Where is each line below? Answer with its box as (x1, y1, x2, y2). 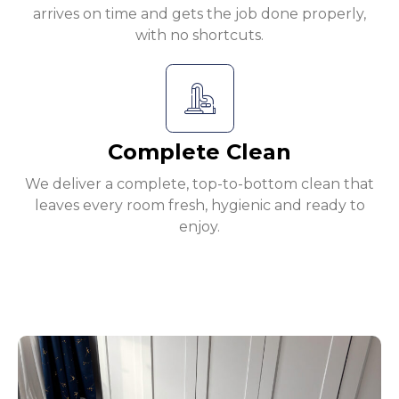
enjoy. (179, 218, 220, 236)
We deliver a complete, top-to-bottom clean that (25, 175, 374, 193)
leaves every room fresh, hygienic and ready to (34, 197, 365, 215)
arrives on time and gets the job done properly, (33, 5, 366, 23)
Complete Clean (108, 139, 291, 166)
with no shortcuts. (135, 27, 264, 45)
